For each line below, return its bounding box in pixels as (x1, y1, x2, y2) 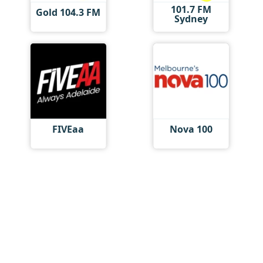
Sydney (174, 12, 208, 25)
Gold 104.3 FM (36, 6, 101, 19)
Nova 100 (169, 123, 213, 136)
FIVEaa (52, 123, 85, 136)
